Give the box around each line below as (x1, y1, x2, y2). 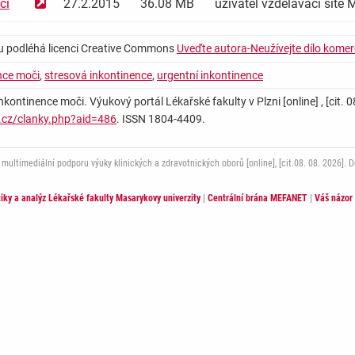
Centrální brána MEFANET (208, 193, 307, 204)
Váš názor (315, 193, 353, 204)
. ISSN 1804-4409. (116, 113, 205, 126)
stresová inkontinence (44, 69, 152, 82)
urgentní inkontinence (157, 69, 263, 82)
